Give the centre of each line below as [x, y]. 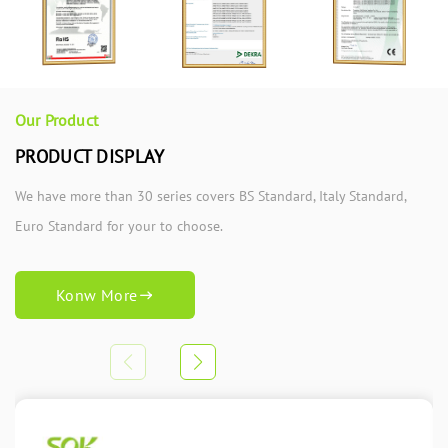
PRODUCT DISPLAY [90, 157]
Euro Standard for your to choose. [119, 226]
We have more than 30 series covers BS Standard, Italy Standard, [210, 196]
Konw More [96, 295]
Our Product [56, 120]
